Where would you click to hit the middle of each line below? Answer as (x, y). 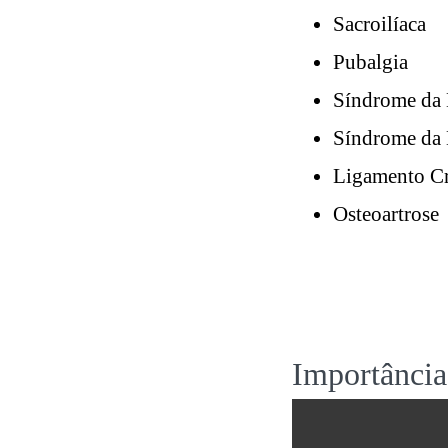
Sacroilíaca (379, 23)
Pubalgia (370, 61)
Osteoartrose (386, 213)
